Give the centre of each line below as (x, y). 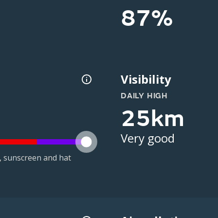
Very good (148, 138)
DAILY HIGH (144, 96)
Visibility (146, 79)
